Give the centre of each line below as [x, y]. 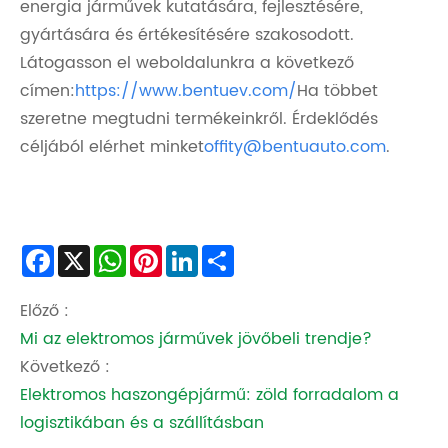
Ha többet [337, 90]
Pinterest [196, 258]
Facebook [93, 258]
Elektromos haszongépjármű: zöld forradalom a [209, 395]
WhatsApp [168, 258]
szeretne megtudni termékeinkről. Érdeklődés [199, 118]
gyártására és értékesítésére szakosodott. [187, 34]
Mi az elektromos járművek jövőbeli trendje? [196, 339]
